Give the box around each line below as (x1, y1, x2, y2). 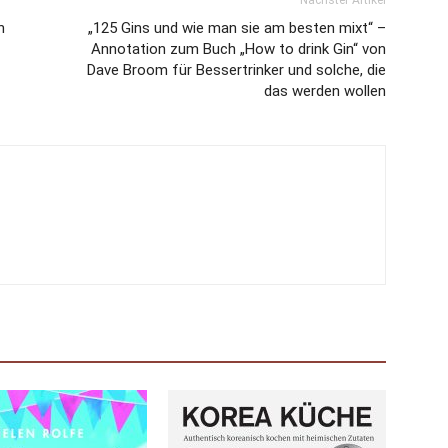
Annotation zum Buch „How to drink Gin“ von (91, 40, 386, 58)
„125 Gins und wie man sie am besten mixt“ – (88, 19, 386, 37)
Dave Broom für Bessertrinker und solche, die (87, 61, 386, 79)
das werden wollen (264, 82, 386, 100)
